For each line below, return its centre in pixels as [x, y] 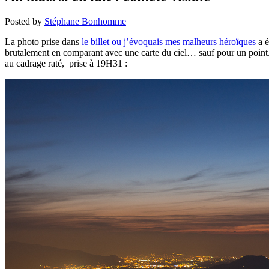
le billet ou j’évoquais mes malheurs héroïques [169, 42]
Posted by [25, 22]
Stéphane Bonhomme [85, 22]
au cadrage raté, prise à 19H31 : [66, 64]
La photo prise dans [43, 42]
